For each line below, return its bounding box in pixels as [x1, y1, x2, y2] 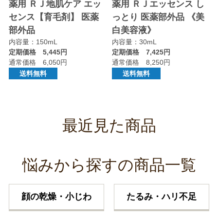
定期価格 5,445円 [8, 48, 67, 56]
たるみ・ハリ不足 [127, 191, 197, 201]
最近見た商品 [62, 116, 156, 134]
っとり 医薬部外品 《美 [111, 12, 204, 22]
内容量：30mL [111, 37, 157, 46]
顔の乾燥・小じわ [21, 191, 91, 201]
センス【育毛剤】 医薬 [8, 12, 99, 22]
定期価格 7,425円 [111, 48, 170, 56]
